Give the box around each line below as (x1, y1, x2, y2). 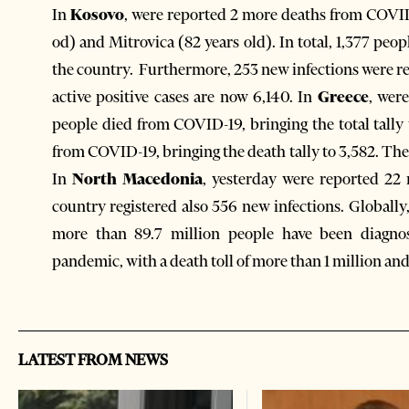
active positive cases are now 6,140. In (52, 86, 318, 107)
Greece (317, 86, 369, 107)
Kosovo (69, 4, 124, 25)
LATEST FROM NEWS (18, 350, 168, 370)
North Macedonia (71, 168, 203, 189)
